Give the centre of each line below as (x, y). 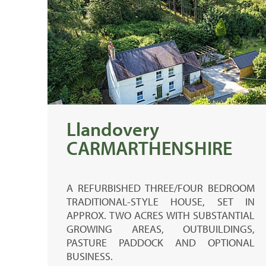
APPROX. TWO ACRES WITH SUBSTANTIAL (161, 215)
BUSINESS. (90, 256)
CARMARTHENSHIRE (149, 148)
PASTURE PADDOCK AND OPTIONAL (161, 242)
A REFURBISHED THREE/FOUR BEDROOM (161, 188)
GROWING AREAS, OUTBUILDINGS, (161, 229)
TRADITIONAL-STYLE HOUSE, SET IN (161, 201)
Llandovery (113, 129)
